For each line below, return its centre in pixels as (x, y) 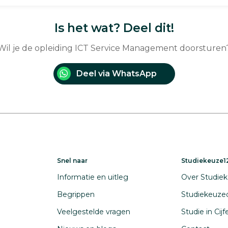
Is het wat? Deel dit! (114, 28)
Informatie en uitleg (93, 177)
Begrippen (76, 194)
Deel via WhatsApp (116, 74)
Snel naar (72, 161)
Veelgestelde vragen (94, 212)
